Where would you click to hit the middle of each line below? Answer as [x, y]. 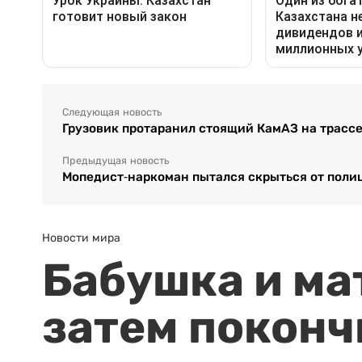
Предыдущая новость [116, 160]
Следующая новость [112, 112]
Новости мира [81, 237]
